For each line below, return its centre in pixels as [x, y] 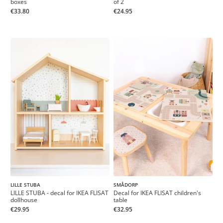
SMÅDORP [126, 185]
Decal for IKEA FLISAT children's [157, 193]
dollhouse [24, 200]
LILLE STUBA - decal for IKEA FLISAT [59, 193]
